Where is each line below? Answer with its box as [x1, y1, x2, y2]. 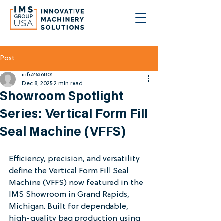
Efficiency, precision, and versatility [9, 155, 142, 164]
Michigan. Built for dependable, [9, 202, 130, 211]
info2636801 [22, 72, 53, 78]
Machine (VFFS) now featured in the [9, 179, 145, 187]
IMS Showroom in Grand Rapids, [9, 190, 131, 199]
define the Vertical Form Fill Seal [9, 167, 131, 176]
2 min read [54, 80, 83, 87]
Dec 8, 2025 [22, 80, 52, 87]
